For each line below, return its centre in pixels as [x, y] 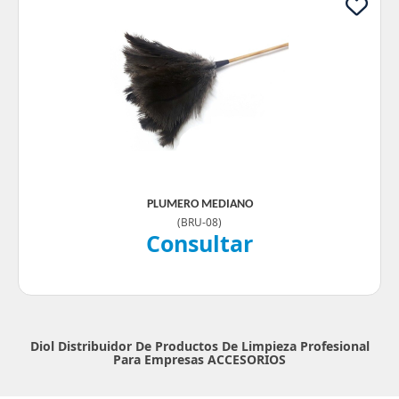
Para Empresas [159, 359]
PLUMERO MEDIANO [199, 204]
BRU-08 [199, 222]
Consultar [199, 243]
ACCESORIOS [247, 359]
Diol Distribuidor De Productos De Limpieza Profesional [199, 346]
